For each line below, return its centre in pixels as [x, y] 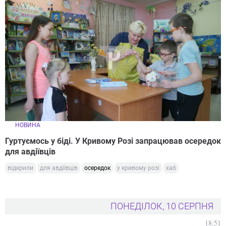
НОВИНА [28, 125]
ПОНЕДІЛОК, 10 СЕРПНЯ [162, 206]
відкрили [20, 168]
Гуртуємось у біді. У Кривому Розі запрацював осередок [113, 141]
